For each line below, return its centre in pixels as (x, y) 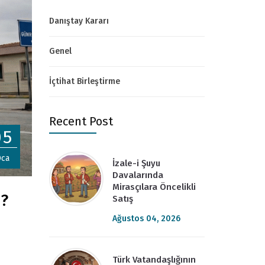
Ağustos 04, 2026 (146, 219)
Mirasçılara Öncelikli (154, 187)
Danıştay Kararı (79, 21)
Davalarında (138, 175)
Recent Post (81, 121)
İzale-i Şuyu (136, 163)
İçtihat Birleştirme (84, 81)
